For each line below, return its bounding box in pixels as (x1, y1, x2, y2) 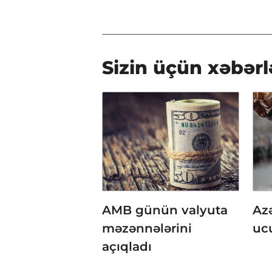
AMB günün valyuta (102, 202, 228, 217)
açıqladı (102, 239, 152, 254)
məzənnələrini (102, 220, 192, 236)
